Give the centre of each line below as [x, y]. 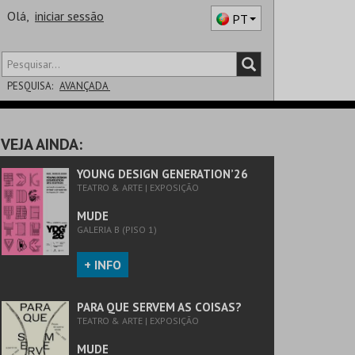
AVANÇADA [85, 86]
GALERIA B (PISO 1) [117, 229]
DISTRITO [26, 117]
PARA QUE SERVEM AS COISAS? [159, 307]
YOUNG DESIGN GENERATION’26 [162, 174]
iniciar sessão [69, 16]
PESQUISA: [30, 86]
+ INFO [103, 265]
